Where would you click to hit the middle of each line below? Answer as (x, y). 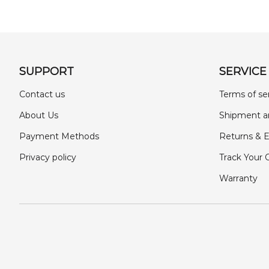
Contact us (42, 94)
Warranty (238, 178)
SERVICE (243, 71)
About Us (39, 115)
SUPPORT (47, 71)
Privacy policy (48, 157)
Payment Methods (59, 136)
